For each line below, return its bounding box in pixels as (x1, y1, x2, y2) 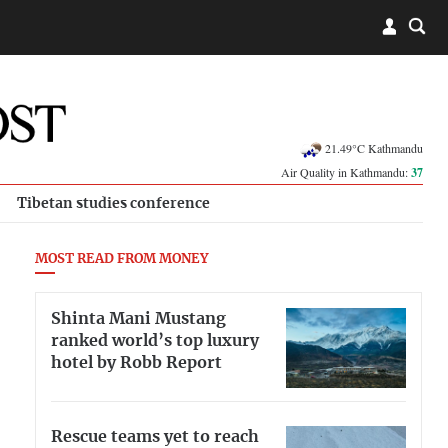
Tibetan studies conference (17, 196, 210, 211)
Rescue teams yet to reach (51, 428, 259, 445)
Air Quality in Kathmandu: (281, 164, 411, 180)
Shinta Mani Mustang (51, 310, 226, 327)
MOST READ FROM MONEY (35, 253, 208, 266)
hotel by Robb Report (51, 354, 222, 371)
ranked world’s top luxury (51, 332, 259, 349)
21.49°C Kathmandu (325, 139, 423, 156)
